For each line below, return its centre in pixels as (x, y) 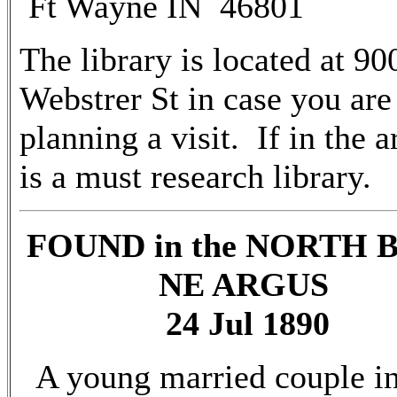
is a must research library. (195, 176)
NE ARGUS (248, 284)
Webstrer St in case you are (206, 98)
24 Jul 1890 (248, 323)
